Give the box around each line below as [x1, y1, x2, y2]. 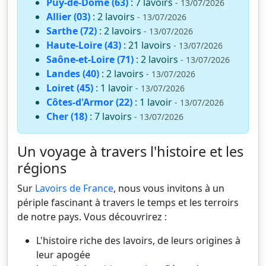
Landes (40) [46, 66, 99, 80]
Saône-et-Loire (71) [46, 52, 134, 66]
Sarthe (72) [46, 24, 97, 37]
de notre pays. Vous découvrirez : [17, 210, 167, 223]
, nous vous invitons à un [113, 181, 224, 195]
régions [17, 158, 66, 178]
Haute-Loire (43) [46, 38, 121, 52]
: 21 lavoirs [123, 38, 173, 52]
